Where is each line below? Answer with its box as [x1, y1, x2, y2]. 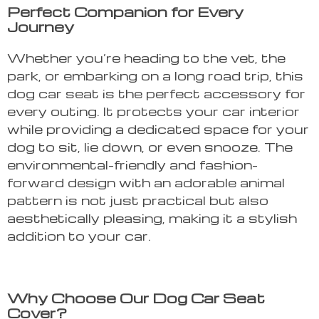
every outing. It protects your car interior [7, 103, 300, 120]
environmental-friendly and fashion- [7, 156, 258, 173]
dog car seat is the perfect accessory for [7, 85, 305, 102]
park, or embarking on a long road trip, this [7, 67, 303, 84]
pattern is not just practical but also [7, 192, 268, 209]
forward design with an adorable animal [7, 174, 285, 191]
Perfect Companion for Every [7, 2, 244, 21]
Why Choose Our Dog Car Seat [7, 288, 265, 308]
